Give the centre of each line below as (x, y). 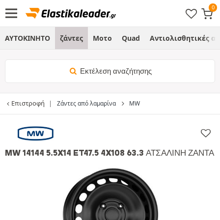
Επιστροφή (28, 103)
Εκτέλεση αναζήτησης (115, 71)
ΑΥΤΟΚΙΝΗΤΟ (27, 38)
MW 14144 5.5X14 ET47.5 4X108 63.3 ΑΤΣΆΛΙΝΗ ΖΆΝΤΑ (110, 152)
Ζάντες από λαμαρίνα (86, 103)
